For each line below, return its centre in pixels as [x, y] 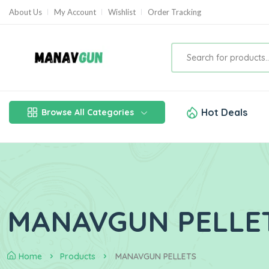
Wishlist [122, 12]
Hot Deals [224, 112]
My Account [75, 12]
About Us [26, 12]
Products [78, 256]
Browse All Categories [87, 112]
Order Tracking [174, 12]
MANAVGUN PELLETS [156, 256]
